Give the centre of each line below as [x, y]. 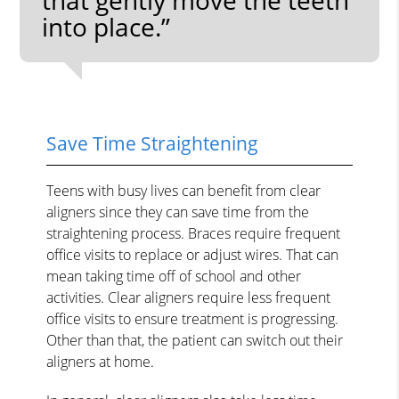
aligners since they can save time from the [178, 212]
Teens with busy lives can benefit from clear [184, 190]
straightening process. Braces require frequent [194, 233]
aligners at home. [101, 361]
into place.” [106, 26]
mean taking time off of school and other [174, 276]
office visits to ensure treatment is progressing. [193, 318]
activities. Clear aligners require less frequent [189, 297]
